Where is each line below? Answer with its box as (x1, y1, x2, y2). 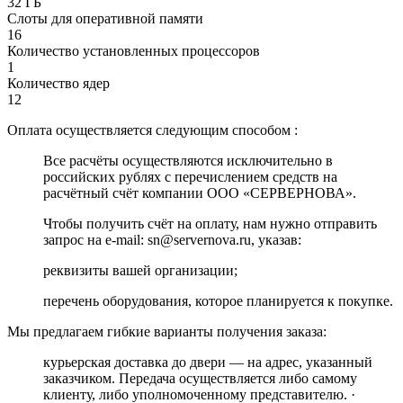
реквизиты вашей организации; (43, 263, 237, 279)
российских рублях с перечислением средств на (43, 169, 337, 185)
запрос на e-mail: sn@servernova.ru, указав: (43, 232, 301, 248)
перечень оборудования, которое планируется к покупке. (43, 293, 393, 309)
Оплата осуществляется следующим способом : (7, 122, 298, 139)
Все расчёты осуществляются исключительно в (43, 153, 333, 169)
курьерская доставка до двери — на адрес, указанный (43, 354, 372, 371)
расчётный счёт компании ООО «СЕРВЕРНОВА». (43, 185, 356, 201)
